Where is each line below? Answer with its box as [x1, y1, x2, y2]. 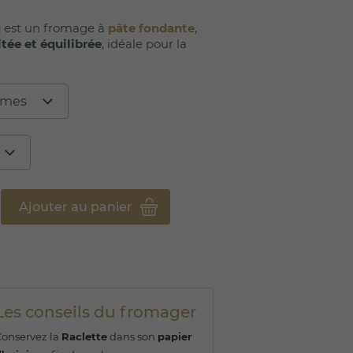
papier [158, 329, 192, 343]
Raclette [61, 329, 107, 343]
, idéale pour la [102, 35, 187, 51]
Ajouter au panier [18, 199, 132, 214]
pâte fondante [108, 20, 195, 35]
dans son [107, 329, 158, 343]
